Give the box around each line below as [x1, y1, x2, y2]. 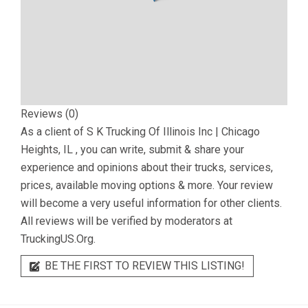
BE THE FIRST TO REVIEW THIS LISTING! [42, 259, 245, 272]
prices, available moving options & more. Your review [21, 179, 273, 192]
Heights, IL [21, 143, 76, 156]
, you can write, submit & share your [76, 143, 244, 156]
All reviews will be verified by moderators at [21, 214, 232, 228]
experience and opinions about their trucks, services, [21, 161, 273, 174]
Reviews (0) [21, 107, 78, 120]
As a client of [21, 125, 87, 138]
